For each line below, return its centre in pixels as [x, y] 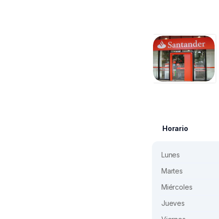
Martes [172, 171]
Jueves [173, 203]
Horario [175, 129]
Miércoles [177, 187]
